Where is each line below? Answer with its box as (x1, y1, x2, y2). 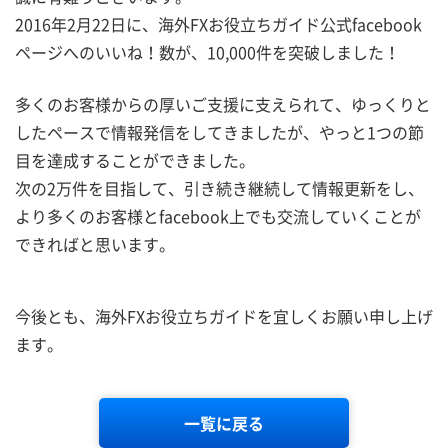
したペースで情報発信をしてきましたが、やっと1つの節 (15, 120, 424, 144)
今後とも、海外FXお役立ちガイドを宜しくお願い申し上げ (15, 304, 433, 328)
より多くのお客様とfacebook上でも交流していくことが (15, 204, 421, 228)
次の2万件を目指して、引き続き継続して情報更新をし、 (15, 176, 424, 200)
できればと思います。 (15, 232, 175, 256)
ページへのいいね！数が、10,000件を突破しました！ (15, 40, 400, 64)
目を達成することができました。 (15, 148, 255, 172)
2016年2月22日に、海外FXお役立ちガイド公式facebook (15, 12, 422, 36)
